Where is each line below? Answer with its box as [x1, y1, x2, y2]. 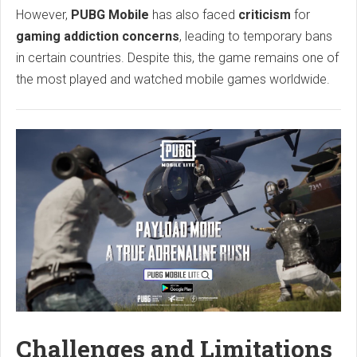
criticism [238, 6, 291, 22]
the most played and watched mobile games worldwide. [16, 71, 330, 87]
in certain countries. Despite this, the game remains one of [16, 49, 339, 65]
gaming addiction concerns [16, 28, 179, 44]
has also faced [149, 6, 238, 22]
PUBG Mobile [71, 6, 149, 22]
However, [16, 6, 71, 22]
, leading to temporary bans [179, 28, 332, 44]
